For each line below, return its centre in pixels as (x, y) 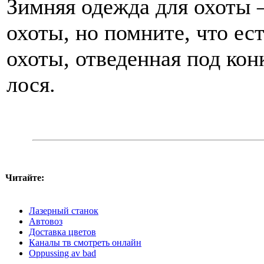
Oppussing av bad (62, 253)
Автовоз (46, 221)
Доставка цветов (62, 232)
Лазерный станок (64, 211)
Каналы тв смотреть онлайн (85, 242)
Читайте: (25, 178)
